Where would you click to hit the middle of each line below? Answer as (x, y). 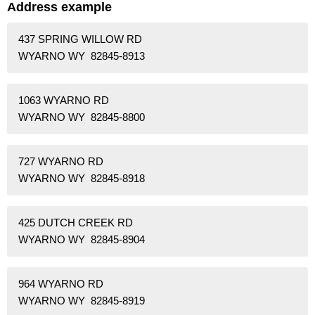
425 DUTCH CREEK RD (76, 223)
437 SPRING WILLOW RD (80, 39)
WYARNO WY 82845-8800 (82, 117)
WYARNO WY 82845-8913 (82, 56)
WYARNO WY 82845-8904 (82, 240)
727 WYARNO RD (61, 162)
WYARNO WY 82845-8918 (82, 179)
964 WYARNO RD (61, 284)
